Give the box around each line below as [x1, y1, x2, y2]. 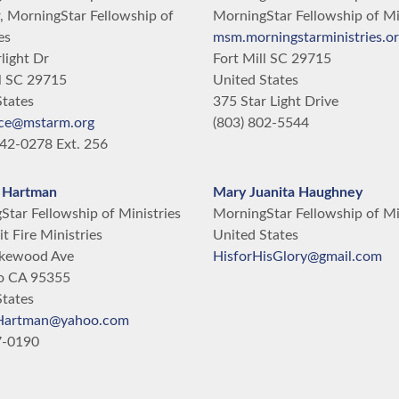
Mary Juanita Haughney [213, 185, 362, 199]
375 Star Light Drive [213, 94, 338, 109]
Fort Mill [213, 52, 266, 66]
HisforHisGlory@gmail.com [213, 249, 382, 264]
